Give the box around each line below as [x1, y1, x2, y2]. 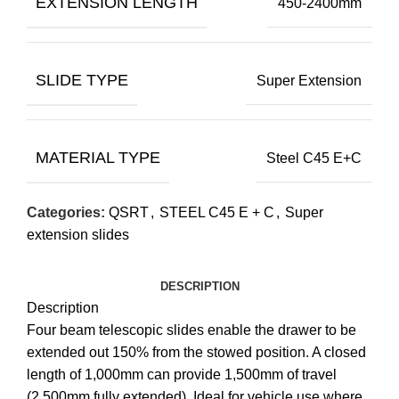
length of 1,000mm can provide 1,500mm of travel [27, 367, 337, 383]
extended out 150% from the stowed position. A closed [27, 345, 366, 361]
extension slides [27, 227, 129, 243]
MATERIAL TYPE [36, 149, 160, 167]
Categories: [27, 205, 105, 221]
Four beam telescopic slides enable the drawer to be [27, 322, 356, 338]
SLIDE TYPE [36, 71, 128, 90]
